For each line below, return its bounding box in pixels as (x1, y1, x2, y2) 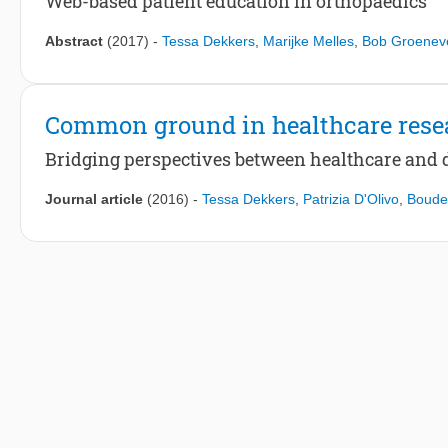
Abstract (45, 33, 103, 50)
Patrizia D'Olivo (303, 191, 399, 208)
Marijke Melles (263, 33, 354, 50)
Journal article (45, 191, 143, 208)
